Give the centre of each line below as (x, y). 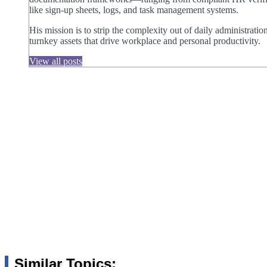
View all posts (56, 61)
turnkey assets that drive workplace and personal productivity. (145, 41)
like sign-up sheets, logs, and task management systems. (134, 10)
